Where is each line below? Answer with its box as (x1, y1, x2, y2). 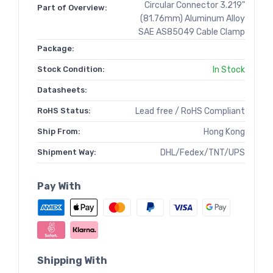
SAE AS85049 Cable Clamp (138, 27, 245, 38)
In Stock (213, 65, 245, 76)
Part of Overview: (37, 3, 107, 13)
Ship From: (37, 127, 80, 136)
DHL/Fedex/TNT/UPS (160, 147, 245, 158)
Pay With (37, 180, 81, 193)
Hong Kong (204, 127, 245, 138)
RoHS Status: (37, 106, 91, 116)
